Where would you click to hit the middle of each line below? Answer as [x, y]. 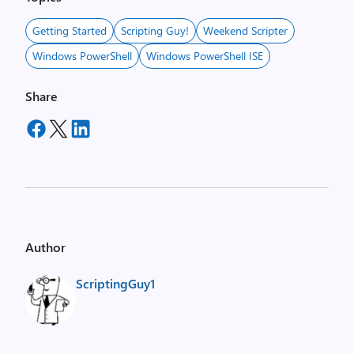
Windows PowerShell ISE [205, 56]
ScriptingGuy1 [115, 284]
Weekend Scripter [245, 31]
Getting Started [70, 31]
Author [45, 247]
